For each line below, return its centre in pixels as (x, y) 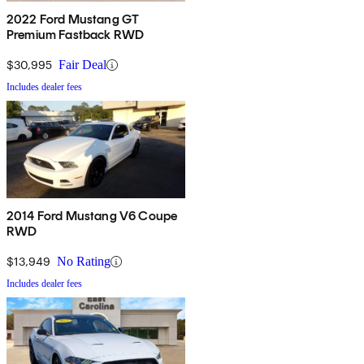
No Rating (84, 262)
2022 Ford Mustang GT (73, 19)
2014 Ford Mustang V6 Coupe (92, 216)
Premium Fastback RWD (76, 35)
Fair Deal (82, 65)
